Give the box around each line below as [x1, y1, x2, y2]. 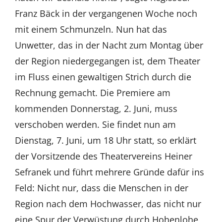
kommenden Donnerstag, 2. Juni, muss [14, 102, 177, 114]
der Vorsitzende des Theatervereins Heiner [14, 150, 192, 162]
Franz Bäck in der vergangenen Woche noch [14, 7, 197, 19]
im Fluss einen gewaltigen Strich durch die [14, 70, 191, 83]
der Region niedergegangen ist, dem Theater [14, 55, 200, 67]
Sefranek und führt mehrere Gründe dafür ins [14, 166, 204, 178]
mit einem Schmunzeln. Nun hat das [14, 23, 167, 35]
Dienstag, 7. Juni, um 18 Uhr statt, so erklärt [14, 134, 196, 146]
